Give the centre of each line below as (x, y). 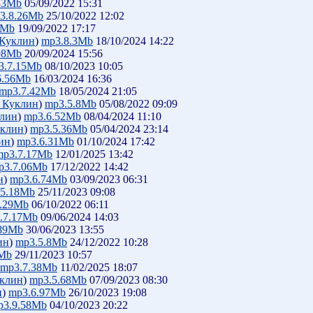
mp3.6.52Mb (52, 116)
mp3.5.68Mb (58, 280)
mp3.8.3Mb (67, 41)
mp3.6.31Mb (45, 141)
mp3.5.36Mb (59, 129)
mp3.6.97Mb (37, 292)
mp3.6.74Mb (38, 179)
